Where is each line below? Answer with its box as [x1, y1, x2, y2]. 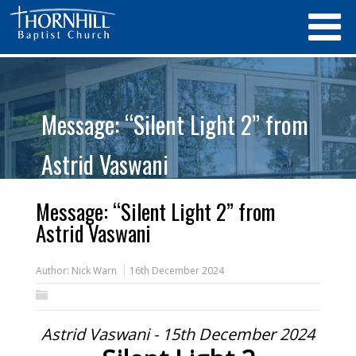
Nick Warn [71, 264, 117, 277]
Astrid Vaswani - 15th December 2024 [41, 323, 315, 345]
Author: [35, 264, 72, 277]
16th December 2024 [129, 264, 224, 277]
